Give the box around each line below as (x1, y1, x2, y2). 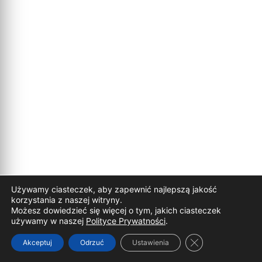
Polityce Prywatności (86, 216, 166, 226)
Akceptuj (23, 238, 52, 247)
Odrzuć (80, 238, 104, 247)
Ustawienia (132, 238, 169, 247)
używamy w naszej (11, 216, 86, 226)
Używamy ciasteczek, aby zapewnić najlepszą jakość (11, 184, 217, 194)
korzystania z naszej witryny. (11, 195, 122, 205)
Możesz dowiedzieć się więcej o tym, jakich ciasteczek (11, 205, 221, 215)
